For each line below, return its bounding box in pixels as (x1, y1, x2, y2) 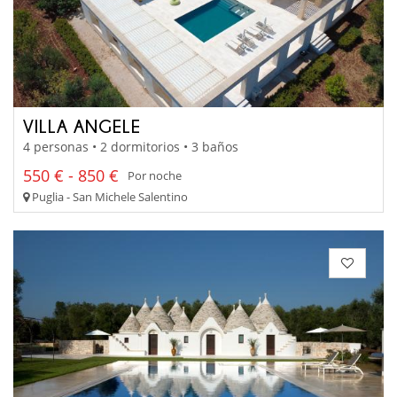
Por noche (128, 167, 182, 184)
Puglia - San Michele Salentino (29, 188, 188, 205)
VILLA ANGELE (23, 116, 141, 136)
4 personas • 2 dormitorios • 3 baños (23, 137, 238, 155)
